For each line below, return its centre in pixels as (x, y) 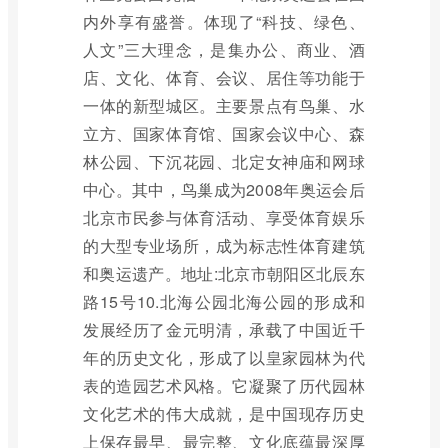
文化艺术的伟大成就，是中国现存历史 (224, 413)
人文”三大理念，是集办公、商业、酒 (224, 49)
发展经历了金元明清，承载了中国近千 (224, 329)
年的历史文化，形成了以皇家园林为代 (224, 357)
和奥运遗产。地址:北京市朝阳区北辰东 (224, 273)
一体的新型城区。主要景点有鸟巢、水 (224, 105)
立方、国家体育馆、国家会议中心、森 (224, 133)
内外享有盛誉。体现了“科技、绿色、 (224, 21)
